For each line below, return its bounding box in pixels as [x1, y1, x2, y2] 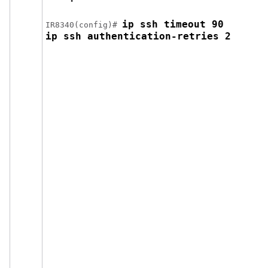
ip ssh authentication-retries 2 [45, 31, 231, 42]
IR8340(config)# [45, 20, 122, 29]
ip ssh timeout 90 [122, 19, 230, 30]
